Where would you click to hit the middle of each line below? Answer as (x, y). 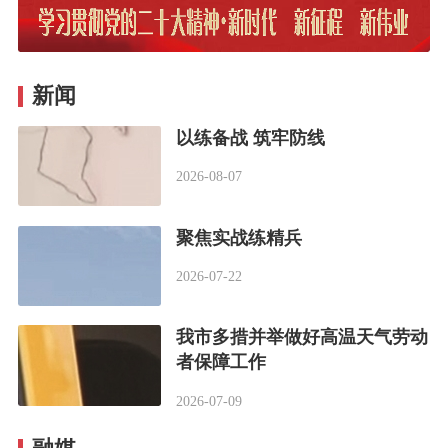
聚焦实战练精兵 (238, 237)
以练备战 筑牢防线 (250, 137)
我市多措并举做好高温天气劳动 (301, 337)
